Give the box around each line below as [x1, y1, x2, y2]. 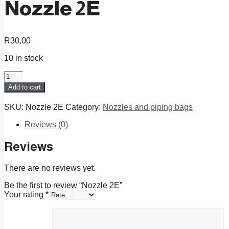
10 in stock [4, 54, 43, 63]
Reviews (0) [25, 120, 68, 129]
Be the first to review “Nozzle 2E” [4, 180, 122, 190]
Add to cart [8, 83, 41, 91]
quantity [4, 89, 32, 98]
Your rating [4, 190, 45, 199]
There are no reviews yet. [4, 163, 96, 172]
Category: [65, 103, 103, 112]
